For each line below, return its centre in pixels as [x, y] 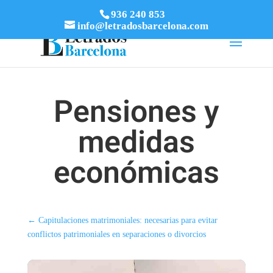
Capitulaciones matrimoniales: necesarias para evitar [128, 220]
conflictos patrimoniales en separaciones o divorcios [116, 234]
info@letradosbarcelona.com [143, 26]
